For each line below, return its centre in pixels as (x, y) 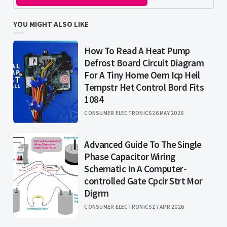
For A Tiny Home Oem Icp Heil (142, 75)
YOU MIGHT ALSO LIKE (51, 24)
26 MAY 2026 (168, 113)
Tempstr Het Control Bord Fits (144, 87)
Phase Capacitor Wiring (130, 157)
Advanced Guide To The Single (143, 145)
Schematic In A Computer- (136, 169)
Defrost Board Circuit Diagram (144, 63)
